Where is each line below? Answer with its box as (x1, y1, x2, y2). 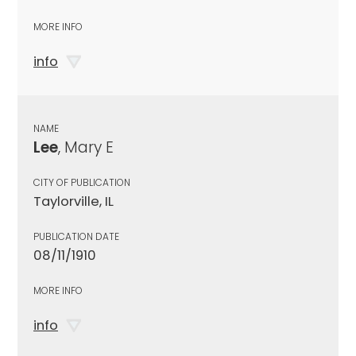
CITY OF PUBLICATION (33, 175, 130, 189)
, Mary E (58, 136, 114, 158)
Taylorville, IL (33, 192, 114, 211)
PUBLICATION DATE (33, 229, 119, 243)
